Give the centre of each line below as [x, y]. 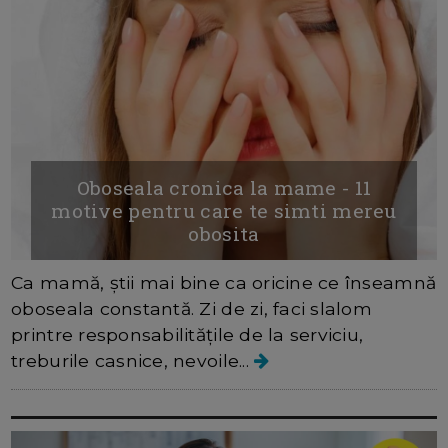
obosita [224, 233]
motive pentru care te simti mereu [224, 210]
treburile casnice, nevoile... [133, 360]
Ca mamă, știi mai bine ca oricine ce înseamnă [224, 282]
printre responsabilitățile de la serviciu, [187, 334]
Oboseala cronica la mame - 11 [224, 187]
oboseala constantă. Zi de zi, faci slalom [192, 308]
